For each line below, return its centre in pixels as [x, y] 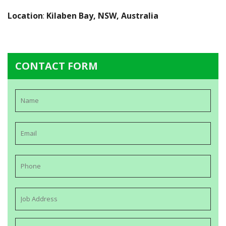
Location [25, 16]
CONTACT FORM [56, 66]
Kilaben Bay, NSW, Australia [102, 16]
